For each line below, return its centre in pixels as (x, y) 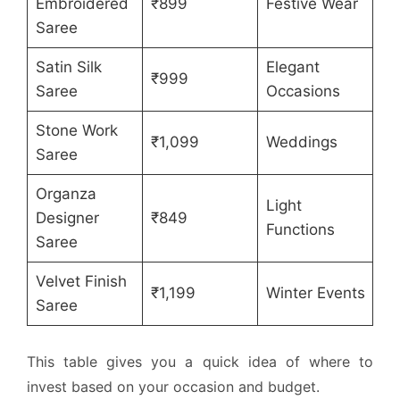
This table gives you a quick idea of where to (200, 361)
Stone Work (76, 131)
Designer (67, 218)
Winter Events (315, 293)
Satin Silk (68, 67)
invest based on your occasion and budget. (173, 386)
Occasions (303, 92)
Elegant (292, 67)
